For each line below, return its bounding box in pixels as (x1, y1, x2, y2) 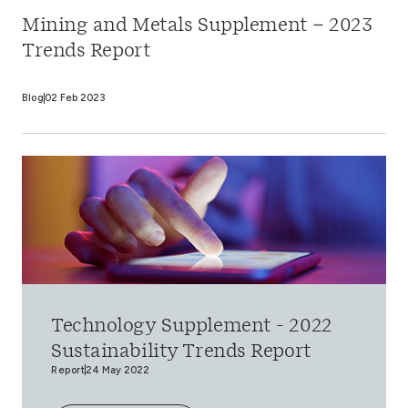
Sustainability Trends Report (51, 342, 311, 362)
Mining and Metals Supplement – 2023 (22, 15, 372, 35)
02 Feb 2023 (45, 92, 106, 105)
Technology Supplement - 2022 (51, 317, 332, 336)
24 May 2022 (86, 363, 149, 376)
